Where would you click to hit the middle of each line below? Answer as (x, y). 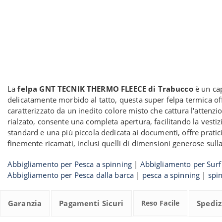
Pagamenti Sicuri (91, 203)
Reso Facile (160, 203)
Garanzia (25, 203)
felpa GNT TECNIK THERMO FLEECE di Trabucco (105, 89)
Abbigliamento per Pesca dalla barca (71, 175)
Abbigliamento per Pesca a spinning (70, 164)
